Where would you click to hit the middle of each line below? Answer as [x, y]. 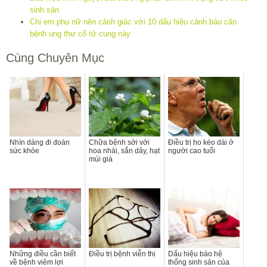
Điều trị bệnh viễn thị [122, 254]
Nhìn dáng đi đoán [40, 142]
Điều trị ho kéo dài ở [201, 142]
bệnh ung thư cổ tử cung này [80, 33]
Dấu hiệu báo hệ [195, 254]
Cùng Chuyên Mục [55, 58]
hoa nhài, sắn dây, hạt [124, 150]
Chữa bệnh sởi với [119, 142]
